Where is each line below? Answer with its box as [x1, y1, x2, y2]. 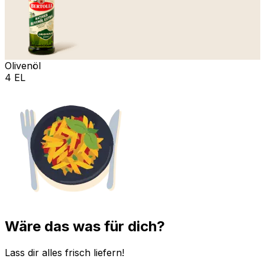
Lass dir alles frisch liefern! [5, 247, 124, 259]
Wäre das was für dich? [5, 218, 165, 235]
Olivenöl [5, 59, 41, 72]
